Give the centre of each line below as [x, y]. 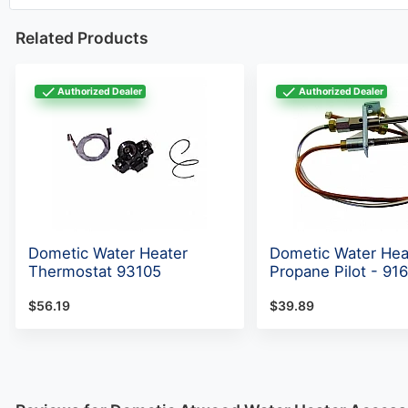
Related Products [82, 37]
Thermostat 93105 [95, 272]
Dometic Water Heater [108, 254]
